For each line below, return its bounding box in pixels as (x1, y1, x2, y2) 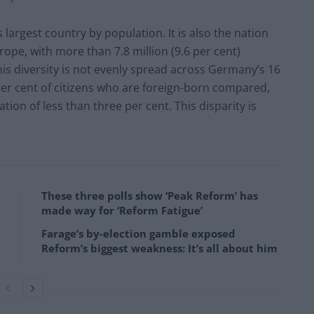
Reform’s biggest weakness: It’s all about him (41, 240, 278, 255)
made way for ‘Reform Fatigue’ (41, 203, 203, 217)
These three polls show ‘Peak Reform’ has (41, 188, 258, 203)
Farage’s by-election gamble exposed (41, 226, 235, 240)
